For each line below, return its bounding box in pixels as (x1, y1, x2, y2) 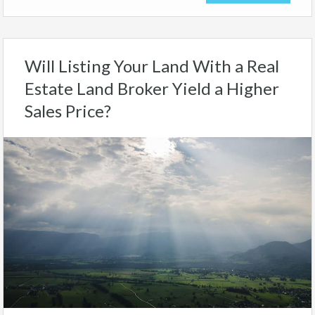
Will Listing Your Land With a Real (25, 56, 279, 77)
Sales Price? (25, 101, 111, 122)
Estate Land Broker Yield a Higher (25, 78, 279, 99)
